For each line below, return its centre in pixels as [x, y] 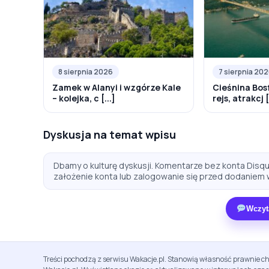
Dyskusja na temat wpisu [110, 135]
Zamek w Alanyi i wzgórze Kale [116, 88]
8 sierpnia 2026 [86, 72]
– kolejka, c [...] [84, 98]
